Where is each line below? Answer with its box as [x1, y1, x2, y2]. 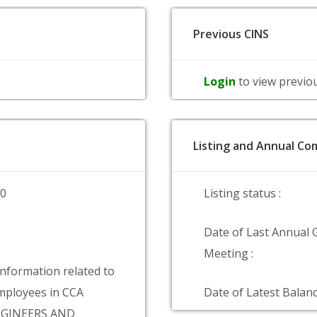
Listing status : [204, 185, 281, 201]
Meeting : [204, 246, 253, 261]
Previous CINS [193, 26, 269, 42]
